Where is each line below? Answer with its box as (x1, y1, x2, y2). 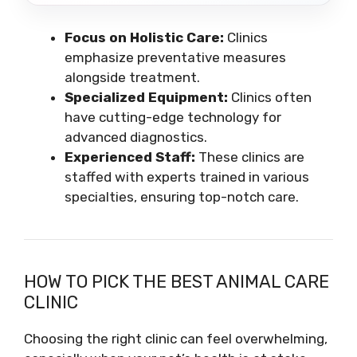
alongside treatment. (65, 69, 200, 85)
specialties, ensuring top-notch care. (65, 189, 299, 205)
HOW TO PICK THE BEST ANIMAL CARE (24, 271, 329, 292)
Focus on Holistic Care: (65, 29, 224, 45)
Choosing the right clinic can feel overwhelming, (24, 331, 328, 347)
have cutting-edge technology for (65, 109, 281, 125)
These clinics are (195, 149, 304, 165)
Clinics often (228, 89, 312, 105)
